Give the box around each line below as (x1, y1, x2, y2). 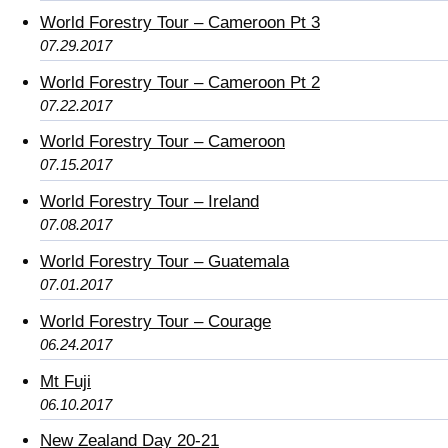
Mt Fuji (40, 371, 91, 391)
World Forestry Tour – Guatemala (40, 251, 289, 271)
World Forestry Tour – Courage (40, 311, 271, 331)
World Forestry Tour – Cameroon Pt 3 (40, 12, 320, 32)
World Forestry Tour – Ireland (40, 192, 259, 212)
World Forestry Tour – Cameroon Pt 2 (40, 72, 320, 92)
